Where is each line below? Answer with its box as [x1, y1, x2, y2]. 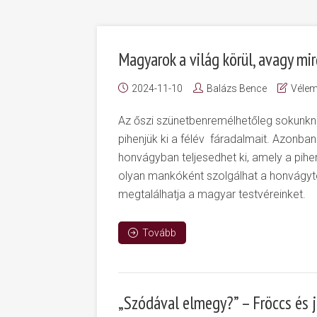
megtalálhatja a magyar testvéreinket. [118, 188, 306, 201]
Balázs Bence [207, 83, 267, 94]
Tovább [142, 227, 176, 238]
